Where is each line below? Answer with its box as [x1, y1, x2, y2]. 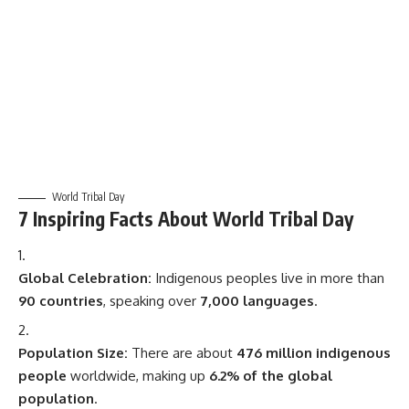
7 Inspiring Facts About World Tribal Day [18, 206, 353, 232]
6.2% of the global [209, 367, 332, 385]
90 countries [18, 291, 103, 309]
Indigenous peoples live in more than [152, 268, 384, 287]
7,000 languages [200, 291, 314, 309]
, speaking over [103, 291, 200, 309]
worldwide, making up [67, 367, 209, 385]
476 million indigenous [236, 344, 391, 362]
